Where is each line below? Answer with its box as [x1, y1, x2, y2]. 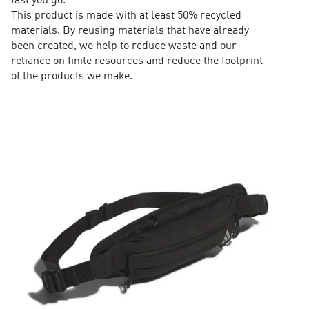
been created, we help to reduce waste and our [10, 41, 237, 52]
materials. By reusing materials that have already [10, 26, 249, 37]
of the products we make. [10, 71, 132, 83]
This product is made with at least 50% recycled [10, 10, 241, 22]
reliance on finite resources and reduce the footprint [10, 56, 263, 68]
